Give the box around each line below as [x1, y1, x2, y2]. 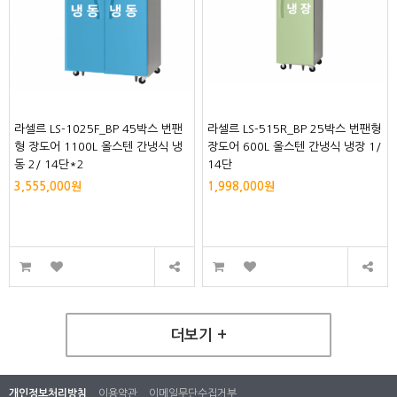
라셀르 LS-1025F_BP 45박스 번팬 [14, 123, 183, 136]
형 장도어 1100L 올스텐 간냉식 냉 [14, 141, 183, 153]
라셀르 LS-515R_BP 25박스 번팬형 [207, 123, 382, 136]
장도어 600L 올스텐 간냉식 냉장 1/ [207, 141, 382, 153]
